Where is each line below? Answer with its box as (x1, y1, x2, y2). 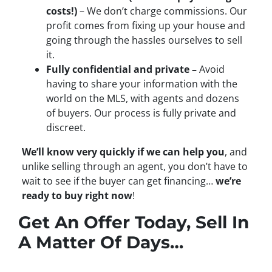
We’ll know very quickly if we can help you (21, 144, 225, 158)
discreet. (46, 120, 86, 134)
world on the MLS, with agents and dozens (46, 91, 239, 105)
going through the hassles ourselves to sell (46, 33, 242, 47)
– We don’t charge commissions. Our (76, 4, 247, 18)
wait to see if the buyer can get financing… (21, 174, 216, 188)
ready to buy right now (21, 188, 132, 202)
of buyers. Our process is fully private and (46, 106, 236, 120)
